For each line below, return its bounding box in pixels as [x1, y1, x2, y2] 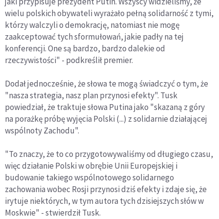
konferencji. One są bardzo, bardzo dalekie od [5, 43, 165, 54]
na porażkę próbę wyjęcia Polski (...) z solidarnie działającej [5, 113, 207, 125]
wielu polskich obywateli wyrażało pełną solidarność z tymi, [5, 8, 214, 19]
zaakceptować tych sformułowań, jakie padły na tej [5, 31, 184, 43]
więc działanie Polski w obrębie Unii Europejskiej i [5, 160, 177, 172]
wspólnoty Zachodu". [5, 125, 79, 136]
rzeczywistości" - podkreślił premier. [5, 55, 133, 66]
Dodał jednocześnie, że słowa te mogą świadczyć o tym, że [5, 78, 208, 89]
